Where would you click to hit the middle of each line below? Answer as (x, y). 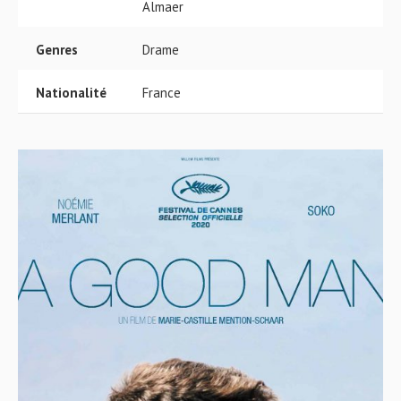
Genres (57, 50)
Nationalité (71, 93)
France (162, 93)
